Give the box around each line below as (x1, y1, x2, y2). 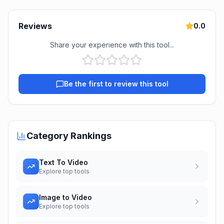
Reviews (18, 21, 52, 31)
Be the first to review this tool (63, 79, 168, 88)
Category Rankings (26, 130, 111, 141)
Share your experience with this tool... (50, 40, 174, 49)
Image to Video (39, 193, 92, 201)
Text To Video (39, 158, 88, 166)
